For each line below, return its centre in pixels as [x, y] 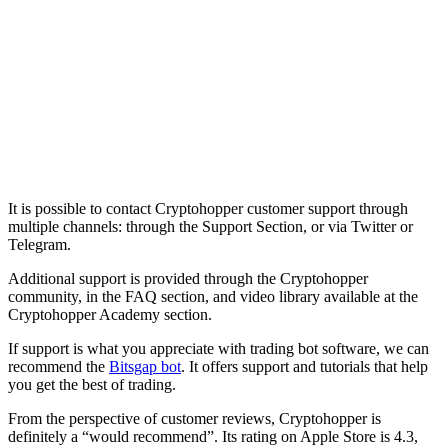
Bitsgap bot [145, 366]
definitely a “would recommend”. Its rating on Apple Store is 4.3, [213, 436]
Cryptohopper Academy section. [110, 314]
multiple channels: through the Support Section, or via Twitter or [210, 226]
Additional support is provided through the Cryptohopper [188, 278]
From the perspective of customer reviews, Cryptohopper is [194, 418]
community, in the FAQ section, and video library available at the [213, 296]
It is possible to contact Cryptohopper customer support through [208, 208]
